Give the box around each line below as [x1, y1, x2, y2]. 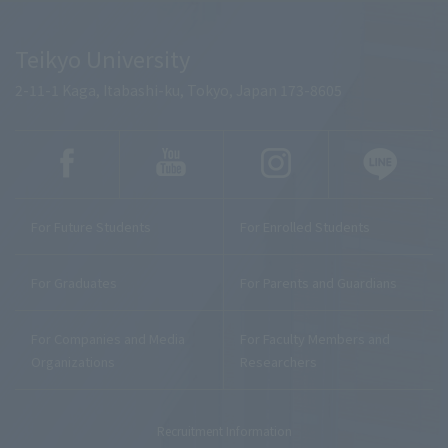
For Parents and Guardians [240, 272, 397, 292]
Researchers [240, 351, 317, 371]
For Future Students [31, 216, 151, 236]
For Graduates [31, 272, 117, 292]
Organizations [31, 351, 115, 371]
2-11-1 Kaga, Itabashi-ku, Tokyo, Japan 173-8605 [15, 79, 342, 100]
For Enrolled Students [240, 216, 370, 236]
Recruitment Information [156, 421, 292, 439]
